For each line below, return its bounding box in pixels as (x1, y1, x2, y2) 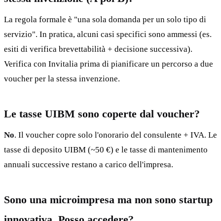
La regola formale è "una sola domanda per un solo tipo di (4, 15, 206, 25)
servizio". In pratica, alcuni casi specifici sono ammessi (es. (4, 30, 212, 39)
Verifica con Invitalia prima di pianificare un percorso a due (4, 59, 213, 69)
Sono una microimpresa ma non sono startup (4, 193, 213, 206)
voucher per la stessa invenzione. (4, 74, 120, 84)
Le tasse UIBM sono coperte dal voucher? (4, 108, 200, 120)
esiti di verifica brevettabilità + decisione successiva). (4, 44, 192, 54)
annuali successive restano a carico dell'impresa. (4, 160, 173, 170)
